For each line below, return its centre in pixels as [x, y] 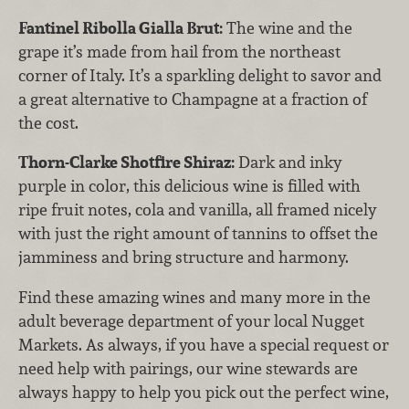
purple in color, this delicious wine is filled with [189, 186]
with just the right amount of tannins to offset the [198, 234]
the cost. [48, 122]
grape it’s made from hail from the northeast [179, 51]
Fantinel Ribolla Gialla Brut [119, 27]
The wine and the [288, 27]
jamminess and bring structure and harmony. [184, 257]
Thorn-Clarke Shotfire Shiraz [125, 163]
